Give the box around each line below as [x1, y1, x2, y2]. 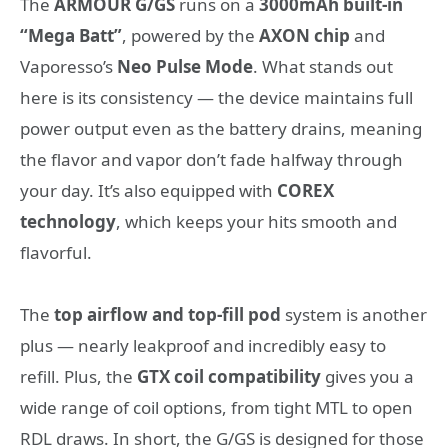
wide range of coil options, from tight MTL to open [20, 396, 413, 420]
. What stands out [253, 54, 393, 78]
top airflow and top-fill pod [54, 303, 281, 327]
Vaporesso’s [20, 54, 117, 78]
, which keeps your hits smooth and [116, 209, 397, 233]
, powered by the [122, 23, 259, 47]
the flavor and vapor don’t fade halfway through [20, 147, 403, 171]
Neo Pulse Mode [117, 54, 253, 78]
